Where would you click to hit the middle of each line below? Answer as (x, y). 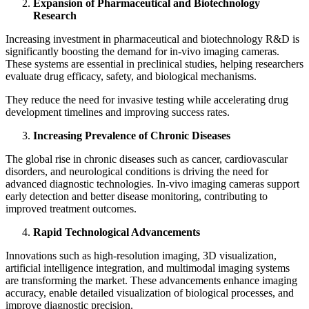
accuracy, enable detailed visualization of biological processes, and (150, 292)
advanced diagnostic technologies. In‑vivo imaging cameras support (152, 183)
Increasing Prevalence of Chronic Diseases (132, 135)
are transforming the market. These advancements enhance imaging (151, 280)
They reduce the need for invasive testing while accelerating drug (147, 99)
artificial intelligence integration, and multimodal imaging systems (148, 268)
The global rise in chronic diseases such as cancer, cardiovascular (147, 159)
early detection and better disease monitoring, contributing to (137, 196)
